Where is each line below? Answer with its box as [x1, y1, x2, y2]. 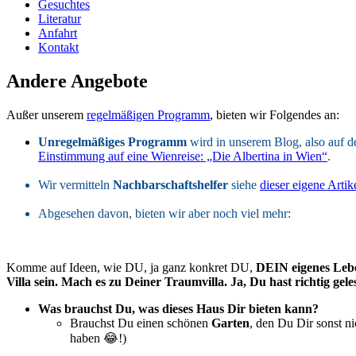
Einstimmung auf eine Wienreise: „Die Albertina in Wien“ [38, 149, 327, 163]
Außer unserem [6, 107, 87, 122]
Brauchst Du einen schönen [70, 315, 211, 330]
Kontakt [38, 41, 79, 54]
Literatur [38, 12, 81, 25]
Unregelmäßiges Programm [38, 134, 187, 149]
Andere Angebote [6, 70, 148, 91]
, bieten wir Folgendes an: [210, 107, 339, 122]
